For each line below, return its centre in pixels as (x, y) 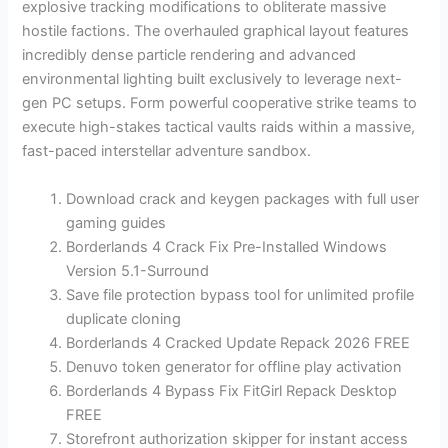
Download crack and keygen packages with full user (243, 198)
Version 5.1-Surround (138, 270)
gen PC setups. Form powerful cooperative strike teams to (220, 103)
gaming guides (116, 222)
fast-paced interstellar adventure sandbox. (167, 151)
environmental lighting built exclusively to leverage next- (212, 79)
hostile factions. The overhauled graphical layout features (216, 31)
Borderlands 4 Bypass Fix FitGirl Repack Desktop (232, 390)
